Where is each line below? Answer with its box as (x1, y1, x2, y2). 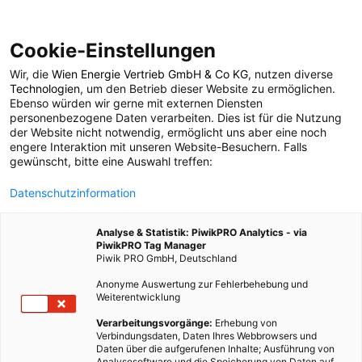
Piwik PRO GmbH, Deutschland (96, 252, 237, 264)
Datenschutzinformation (10, 186, 136, 200)
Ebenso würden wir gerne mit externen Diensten (10, 96, 263, 110)
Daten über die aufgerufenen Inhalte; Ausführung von (96, 343, 335, 355)
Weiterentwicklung (96, 291, 180, 303)
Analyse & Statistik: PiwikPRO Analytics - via (96, 226, 307, 238)
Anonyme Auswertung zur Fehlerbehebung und (96, 278, 308, 290)
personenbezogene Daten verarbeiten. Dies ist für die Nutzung (10, 111, 342, 124)
